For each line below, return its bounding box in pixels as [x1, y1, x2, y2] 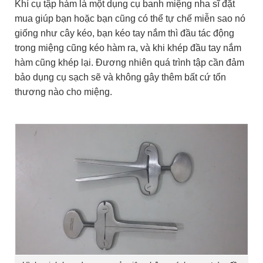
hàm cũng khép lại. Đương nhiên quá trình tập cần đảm [15, 58, 244, 68]
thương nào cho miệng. [15, 87, 112, 97]
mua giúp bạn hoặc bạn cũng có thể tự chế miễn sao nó [15, 14, 245, 24]
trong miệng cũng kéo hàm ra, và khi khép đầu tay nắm [15, 43, 241, 53]
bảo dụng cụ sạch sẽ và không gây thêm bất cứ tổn [15, 72, 226, 83]
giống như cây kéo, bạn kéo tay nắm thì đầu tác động [15, 28, 234, 39]
